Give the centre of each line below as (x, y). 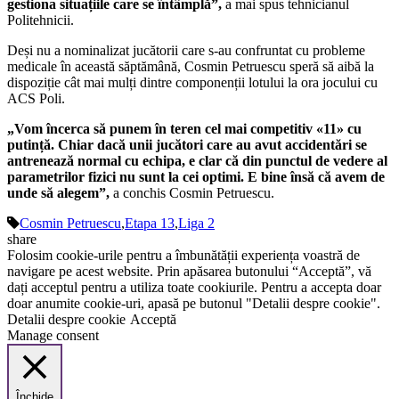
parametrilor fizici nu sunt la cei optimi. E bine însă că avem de (196, 177)
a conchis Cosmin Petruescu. (192, 193)
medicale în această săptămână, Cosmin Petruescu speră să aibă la (191, 67)
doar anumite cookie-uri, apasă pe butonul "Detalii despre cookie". (194, 304)
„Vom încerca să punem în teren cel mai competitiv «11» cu (184, 129)
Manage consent (53, 336)
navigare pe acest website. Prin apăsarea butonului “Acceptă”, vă (189, 272)
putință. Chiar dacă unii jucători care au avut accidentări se (187, 145)
